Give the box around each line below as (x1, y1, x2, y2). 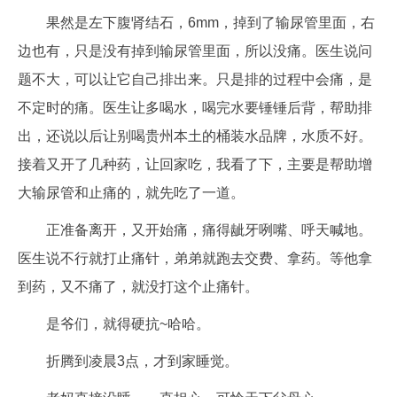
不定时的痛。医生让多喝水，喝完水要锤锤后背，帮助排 (18, 100, 372, 115)
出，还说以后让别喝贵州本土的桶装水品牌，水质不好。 (18, 128, 372, 144)
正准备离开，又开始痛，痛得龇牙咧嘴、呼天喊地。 (46, 222, 372, 237)
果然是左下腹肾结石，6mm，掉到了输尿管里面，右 (46, 15, 375, 30)
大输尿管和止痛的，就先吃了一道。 (18, 185, 245, 200)
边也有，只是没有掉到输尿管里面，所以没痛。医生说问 (18, 43, 372, 58)
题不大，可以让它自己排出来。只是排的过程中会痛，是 (18, 72, 372, 87)
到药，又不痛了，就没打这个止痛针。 (18, 279, 259, 294)
